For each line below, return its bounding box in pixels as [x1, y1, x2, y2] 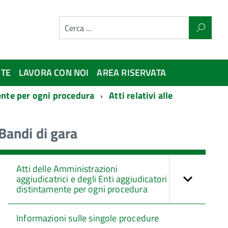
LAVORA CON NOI [18, 66, 89, 79]
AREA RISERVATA [97, 66, 166, 79]
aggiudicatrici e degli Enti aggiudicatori [16, 172, 167, 186]
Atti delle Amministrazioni [16, 162, 118, 176]
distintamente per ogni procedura [16, 182, 148, 196]
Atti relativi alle [109, 89, 173, 102]
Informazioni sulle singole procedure [16, 211, 159, 225]
